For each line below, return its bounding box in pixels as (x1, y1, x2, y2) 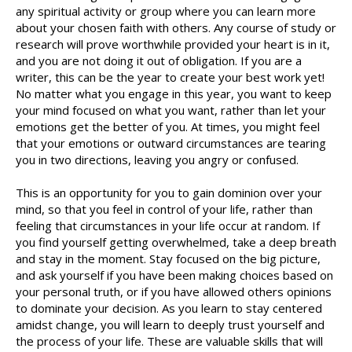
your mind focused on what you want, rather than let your (16, 102, 326, 119)
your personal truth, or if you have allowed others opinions (16, 284, 332, 300)
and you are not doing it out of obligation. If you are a (16, 53, 302, 69)
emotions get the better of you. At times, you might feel (16, 119, 320, 135)
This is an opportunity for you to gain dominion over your (16, 185, 322, 201)
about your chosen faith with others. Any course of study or (16, 20, 336, 36)
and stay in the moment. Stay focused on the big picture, (16, 251, 321, 267)
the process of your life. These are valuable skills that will (16, 333, 323, 350)
